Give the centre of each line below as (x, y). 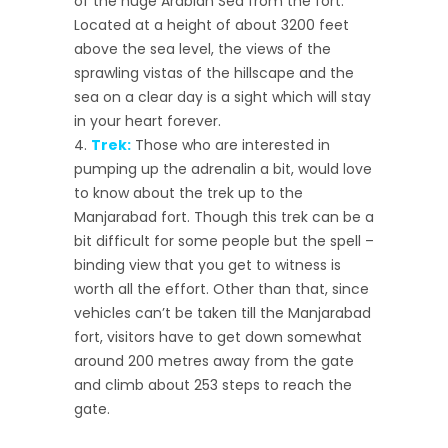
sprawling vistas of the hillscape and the (214, 72)
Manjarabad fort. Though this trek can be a (224, 216)
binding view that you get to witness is (207, 264)
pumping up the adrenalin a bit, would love (223, 168)
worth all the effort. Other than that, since (221, 288)
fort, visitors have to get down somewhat (218, 336)
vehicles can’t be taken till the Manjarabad (222, 312)
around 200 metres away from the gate (214, 360)
